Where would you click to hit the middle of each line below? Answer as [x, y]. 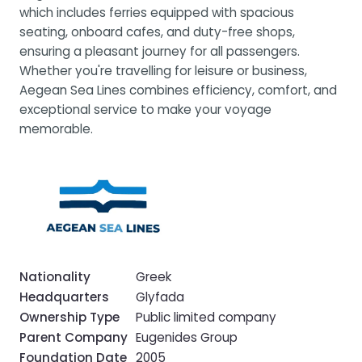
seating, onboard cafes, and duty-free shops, [157, 32]
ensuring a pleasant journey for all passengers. [160, 51]
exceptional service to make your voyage [145, 109]
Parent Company [74, 337]
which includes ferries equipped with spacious [157, 12]
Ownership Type [69, 317]
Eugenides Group [187, 337]
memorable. [56, 128]
